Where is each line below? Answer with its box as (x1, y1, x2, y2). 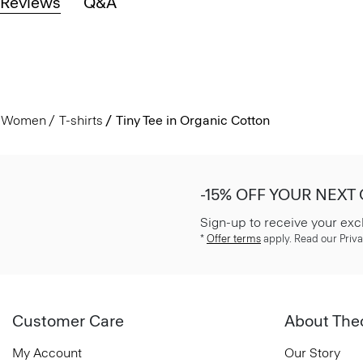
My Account (12, 345, 82, 361)
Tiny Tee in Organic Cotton (115, 113, 270, 129)
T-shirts (58, 113, 103, 129)
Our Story (284, 345, 340, 361)
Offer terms (207, 233, 261, 246)
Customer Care (12, 311, 124, 331)
